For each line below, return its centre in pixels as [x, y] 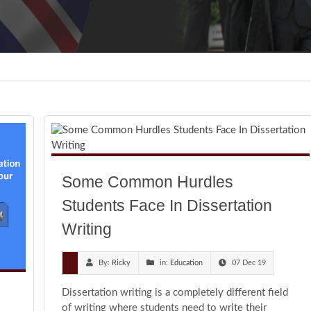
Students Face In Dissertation [167, 205]
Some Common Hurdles [148, 182]
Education [186, 263]
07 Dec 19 [249, 263]
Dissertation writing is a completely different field [175, 293]
